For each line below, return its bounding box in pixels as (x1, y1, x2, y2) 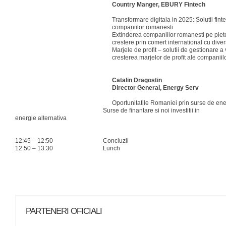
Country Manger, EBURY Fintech (112, 1, 205, 8)
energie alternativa (15, 115, 67, 122)
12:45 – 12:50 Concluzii (15, 137, 129, 144)
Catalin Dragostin (112, 77, 162, 84)
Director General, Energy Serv (112, 84, 199, 91)
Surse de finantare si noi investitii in (15, 107, 200, 114)
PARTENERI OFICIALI (26, 206, 102, 216)
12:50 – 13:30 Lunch (15, 145, 120, 152)
